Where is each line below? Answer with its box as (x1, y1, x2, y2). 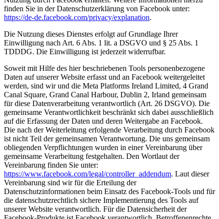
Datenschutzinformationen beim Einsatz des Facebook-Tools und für (4, 187, 215, 196)
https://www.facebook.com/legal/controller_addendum (4, 169, 171, 178)
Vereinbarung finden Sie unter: (4, 160, 98, 169)
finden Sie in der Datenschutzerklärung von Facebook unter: (4, 4, 190, 13)
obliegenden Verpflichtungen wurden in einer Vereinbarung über (4, 143, 202, 152)
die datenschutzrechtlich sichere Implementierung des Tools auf (4, 196, 198, 204)
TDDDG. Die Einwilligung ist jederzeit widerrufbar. (4, 47, 166, 56)
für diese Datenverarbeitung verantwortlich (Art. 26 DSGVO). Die (4, 99, 210, 108)
